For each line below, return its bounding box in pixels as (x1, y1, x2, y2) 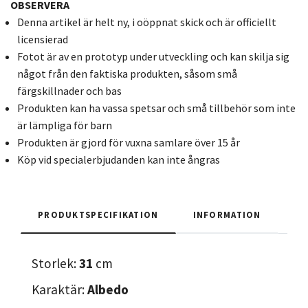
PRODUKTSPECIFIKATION (38, 208, 159, 220)
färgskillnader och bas (17, 83, 122, 98)
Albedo (87, 280, 129, 298)
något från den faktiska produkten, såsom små (17, 66, 237, 80)
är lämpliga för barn (17, 118, 112, 132)
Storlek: (32, 254, 79, 272)
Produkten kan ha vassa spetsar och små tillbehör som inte (17, 100, 296, 115)
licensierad (17, 32, 68, 46)
